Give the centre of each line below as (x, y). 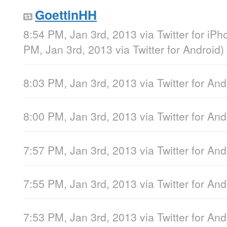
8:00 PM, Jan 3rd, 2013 (80, 116)
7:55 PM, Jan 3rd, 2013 (80, 183)
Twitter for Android (177, 49)
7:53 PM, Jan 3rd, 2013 (80, 217)
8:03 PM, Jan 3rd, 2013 (80, 83)
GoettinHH (66, 14)
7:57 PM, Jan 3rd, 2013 (80, 150)
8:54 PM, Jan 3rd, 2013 (80, 34)
